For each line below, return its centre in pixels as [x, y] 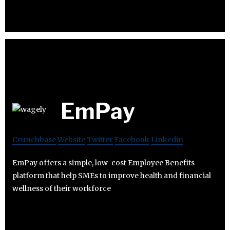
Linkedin [167, 140]
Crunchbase [34, 140]
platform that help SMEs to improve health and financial [112, 176]
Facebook [132, 140]
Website [71, 140]
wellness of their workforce [62, 189]
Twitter [100, 140]
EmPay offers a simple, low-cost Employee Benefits [103, 163]
